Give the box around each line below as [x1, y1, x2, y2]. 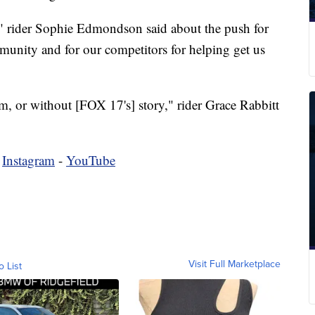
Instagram [2, 151, 55, 169]
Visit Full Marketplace [188, 257, 281, 271]
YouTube [66, 151, 115, 169]
